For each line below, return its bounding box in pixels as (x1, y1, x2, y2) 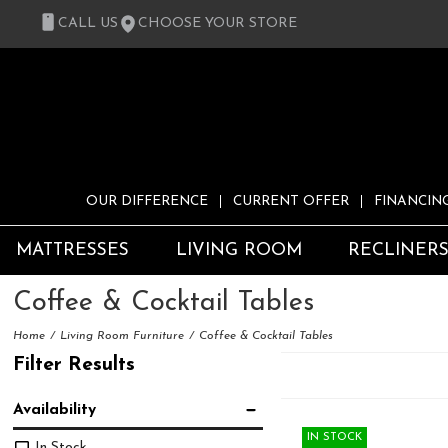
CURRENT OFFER (233, 195, 349, 209)
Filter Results (13, 354, 136, 375)
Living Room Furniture (60, 330, 185, 343)
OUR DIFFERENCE (86, 195, 208, 209)
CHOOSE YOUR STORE (138, 16, 297, 31)
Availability (13, 401, 97, 418)
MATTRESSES (16, 242, 129, 260)
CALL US (58, 16, 118, 31)
